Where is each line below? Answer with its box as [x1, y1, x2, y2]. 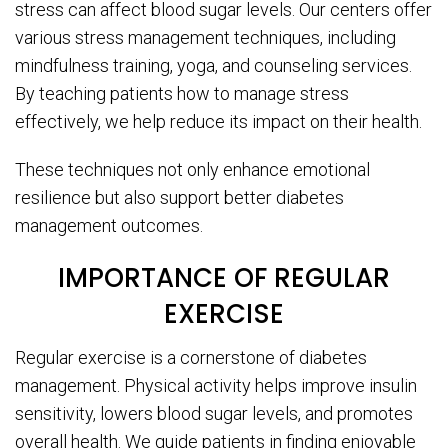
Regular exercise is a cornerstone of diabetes [15, 347, 367, 369]
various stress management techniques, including [15, 27, 396, 49]
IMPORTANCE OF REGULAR [58, 260, 390, 297]
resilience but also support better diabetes [15, 187, 344, 209]
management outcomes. [15, 215, 203, 237]
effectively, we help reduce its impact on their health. [15, 111, 422, 133]
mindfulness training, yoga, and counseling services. [15, 55, 412, 77]
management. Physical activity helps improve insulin [15, 375, 417, 397]
